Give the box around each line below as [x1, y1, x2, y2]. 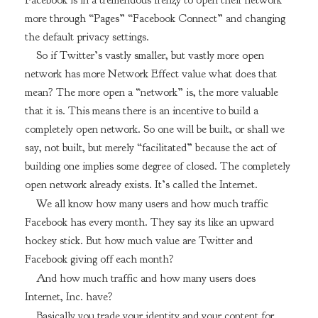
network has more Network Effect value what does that [24, 67, 277, 82]
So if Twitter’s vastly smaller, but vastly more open [35, 48, 264, 63]
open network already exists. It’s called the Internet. [24, 177, 258, 192]
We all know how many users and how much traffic [35, 197, 268, 212]
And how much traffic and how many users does [35, 270, 256, 285]
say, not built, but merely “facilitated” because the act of [24, 141, 276, 155]
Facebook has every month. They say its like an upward [24, 215, 274, 230]
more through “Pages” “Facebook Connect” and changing [24, 11, 285, 26]
